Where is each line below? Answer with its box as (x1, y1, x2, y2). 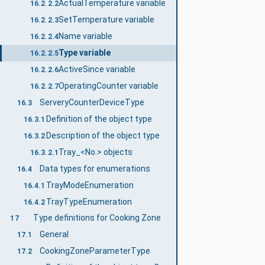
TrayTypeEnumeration (46, 196, 132, 206)
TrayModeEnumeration (46, 180, 134, 190)
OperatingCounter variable (58, 80, 159, 91)
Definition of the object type (46, 114, 153, 124)
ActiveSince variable (58, 64, 135, 75)
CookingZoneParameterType (39, 246, 150, 256)
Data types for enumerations (39, 163, 150, 173)
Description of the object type (46, 130, 160, 140)
